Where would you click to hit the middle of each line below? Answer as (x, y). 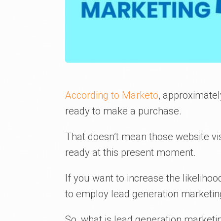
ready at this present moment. (130, 152)
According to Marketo (112, 95)
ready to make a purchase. (123, 111)
